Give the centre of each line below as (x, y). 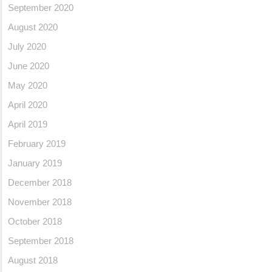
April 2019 (28, 124)
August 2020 (33, 27)
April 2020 (28, 105)
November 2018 (40, 202)
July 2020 (27, 46)
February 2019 (37, 144)
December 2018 (40, 182)
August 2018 (33, 260)
